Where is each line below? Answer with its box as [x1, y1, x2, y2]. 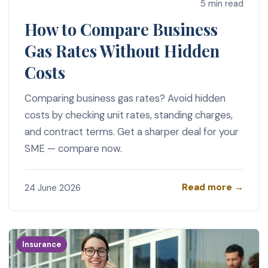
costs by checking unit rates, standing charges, [24, 108, 233, 121]
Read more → [182, 181, 244, 194]
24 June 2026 [24, 181, 81, 194]
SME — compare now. [24, 141, 122, 155]
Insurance [22, 239, 62, 250]
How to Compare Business [24, 18, 218, 40]
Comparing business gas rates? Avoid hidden [24, 91, 226, 105]
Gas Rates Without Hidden [24, 39, 220, 62]
